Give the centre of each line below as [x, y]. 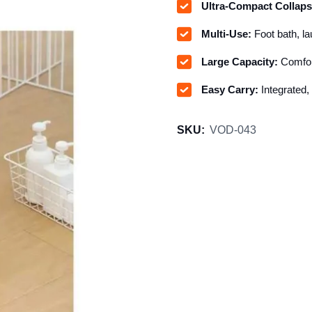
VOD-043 [233, 130]
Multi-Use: [226, 33]
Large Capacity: [240, 61]
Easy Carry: [230, 89]
